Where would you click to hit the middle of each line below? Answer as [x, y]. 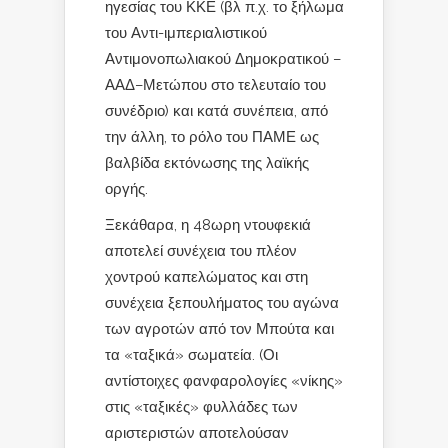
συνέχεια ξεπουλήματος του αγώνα [222, 302]
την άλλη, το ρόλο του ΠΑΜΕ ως [212, 136]
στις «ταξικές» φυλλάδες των [201, 406]
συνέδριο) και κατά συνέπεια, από [216, 110]
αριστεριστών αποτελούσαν [197, 432]
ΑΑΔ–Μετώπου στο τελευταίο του [215, 84]
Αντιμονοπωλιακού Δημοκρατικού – [223, 58]
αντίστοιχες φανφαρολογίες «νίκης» [224, 380]
